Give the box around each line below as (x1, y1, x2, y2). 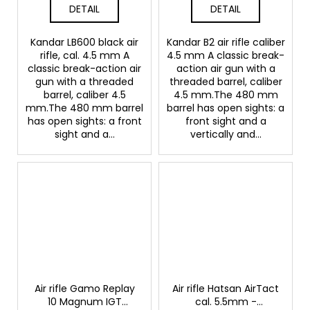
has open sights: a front (27, 113, 142, 128)
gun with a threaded (35, 74, 134, 89)
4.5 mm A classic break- (167, 48, 284, 62)
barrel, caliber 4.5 (43, 87, 126, 102)
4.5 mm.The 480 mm (173, 87, 278, 102)
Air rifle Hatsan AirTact (172, 282, 279, 296)
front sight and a (185, 113, 266, 128)
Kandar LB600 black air (30, 35, 138, 49)
